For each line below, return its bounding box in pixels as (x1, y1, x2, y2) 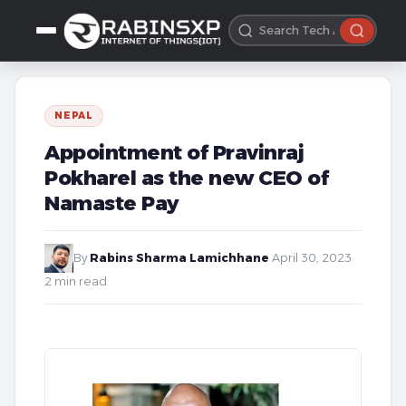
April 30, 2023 (272, 251, 352, 265)
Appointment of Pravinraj (44, 140, 304, 165)
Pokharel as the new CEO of (44, 165, 328, 190)
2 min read (44, 275, 107, 288)
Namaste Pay (44, 190, 179, 216)
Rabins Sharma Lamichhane (90, 251, 269, 265)
